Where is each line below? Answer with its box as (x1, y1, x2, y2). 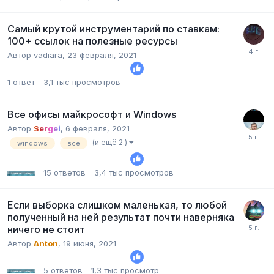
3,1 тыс (43, 76, 70, 87)
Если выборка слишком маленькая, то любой (7, 199, 227, 212)
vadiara (34, 50, 62, 60)
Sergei (34, 123, 61, 133)
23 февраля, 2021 (67, 50, 136, 60)
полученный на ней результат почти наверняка (7, 211, 234, 224)
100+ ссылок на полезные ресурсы (7, 34, 177, 47)
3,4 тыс (94, 167, 123, 177)
